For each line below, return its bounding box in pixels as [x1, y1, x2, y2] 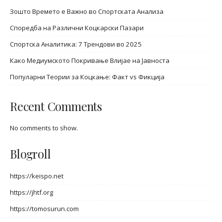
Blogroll [10, 146, 51, 162]
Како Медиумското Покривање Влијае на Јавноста [10, 56, 169, 65]
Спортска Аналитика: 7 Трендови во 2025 [10, 40, 142, 49]
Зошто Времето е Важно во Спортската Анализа [10, 7, 164, 16]
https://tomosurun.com [10, 204, 79, 214]
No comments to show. [10, 123, 78, 133]
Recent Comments [10, 98, 102, 114]
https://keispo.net [10, 171, 63, 181]
